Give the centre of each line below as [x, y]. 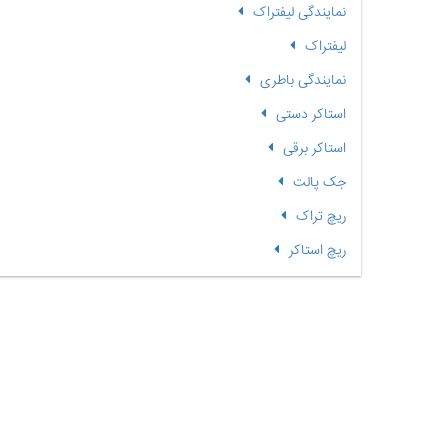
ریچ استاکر [317, 251]
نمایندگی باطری [302, 81]
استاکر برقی [314, 149]
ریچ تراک [320, 217]
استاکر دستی [310, 115]
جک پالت [319, 183]
